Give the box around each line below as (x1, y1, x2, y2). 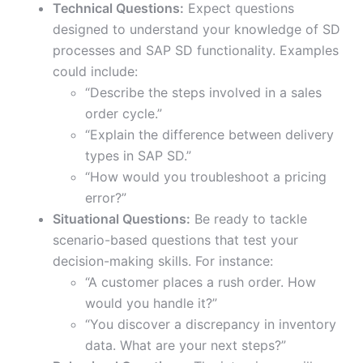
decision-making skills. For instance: (53, 253, 273, 270)
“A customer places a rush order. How (85, 274, 316, 291)
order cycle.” (85, 105, 162, 122)
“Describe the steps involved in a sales (85, 84, 322, 101)
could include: (53, 63, 138, 80)
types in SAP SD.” (85, 147, 191, 164)
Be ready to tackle (190, 211, 307, 228)
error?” (85, 190, 126, 207)
